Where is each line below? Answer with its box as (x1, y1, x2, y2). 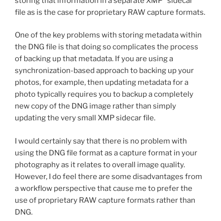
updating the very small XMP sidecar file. (15, 113, 155, 123)
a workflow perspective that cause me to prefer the (15, 184, 192, 193)
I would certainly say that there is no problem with (15, 136, 187, 146)
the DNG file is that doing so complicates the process (15, 42, 198, 52)
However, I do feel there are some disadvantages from (15, 172, 202, 181)
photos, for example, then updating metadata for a (15, 78, 188, 87)
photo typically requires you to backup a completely (15, 90, 193, 99)
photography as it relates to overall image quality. (15, 160, 185, 169)
